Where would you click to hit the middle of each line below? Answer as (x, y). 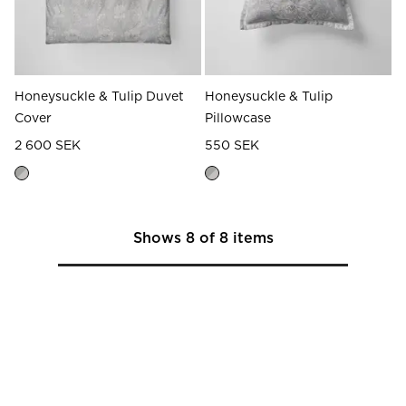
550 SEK (232, 145)
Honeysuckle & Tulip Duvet (99, 97)
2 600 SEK (48, 145)
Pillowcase (238, 118)
